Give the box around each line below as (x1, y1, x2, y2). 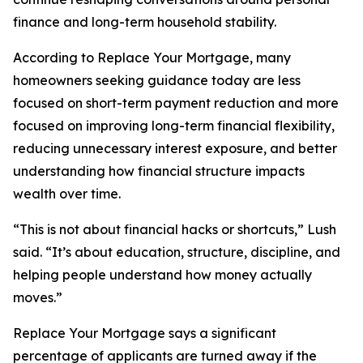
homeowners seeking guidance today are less (13, 72, 301, 89)
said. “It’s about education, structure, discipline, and (13, 244, 340, 261)
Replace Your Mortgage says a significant (13, 325, 276, 342)
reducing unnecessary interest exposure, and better (13, 140, 337, 157)
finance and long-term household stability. (13, 14, 276, 31)
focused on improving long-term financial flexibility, (13, 117, 335, 135)
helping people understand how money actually (13, 267, 312, 284)
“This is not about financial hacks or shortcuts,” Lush (13, 221, 336, 238)
